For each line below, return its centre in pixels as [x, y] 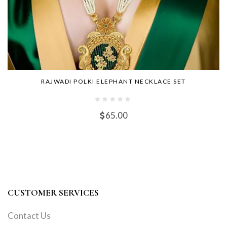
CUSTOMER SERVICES [53, 192]
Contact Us [29, 215]
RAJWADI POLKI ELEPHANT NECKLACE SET [113, 81]
